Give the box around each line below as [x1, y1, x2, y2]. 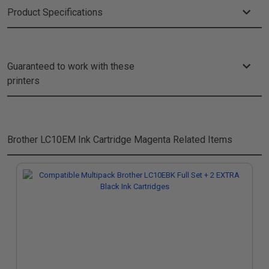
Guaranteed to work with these [7, 61, 134, 72]
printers [7, 75, 40, 86]
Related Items [171, 134, 232, 145]
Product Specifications [7, 7, 103, 18]
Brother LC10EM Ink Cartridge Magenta [7, 134, 171, 145]
